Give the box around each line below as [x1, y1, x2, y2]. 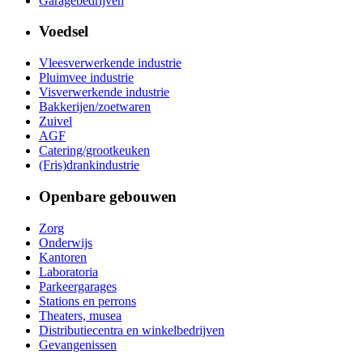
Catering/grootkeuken [39, 143, 150, 158]
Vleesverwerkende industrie [39, 56, 181, 70]
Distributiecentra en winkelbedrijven [39, 322, 224, 337]
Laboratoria [39, 264, 98, 279]
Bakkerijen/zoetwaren [39, 100, 151, 114]
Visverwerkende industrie [39, 85, 169, 100]
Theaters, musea [39, 308, 122, 322]
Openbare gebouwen [39, 187, 177, 205]
